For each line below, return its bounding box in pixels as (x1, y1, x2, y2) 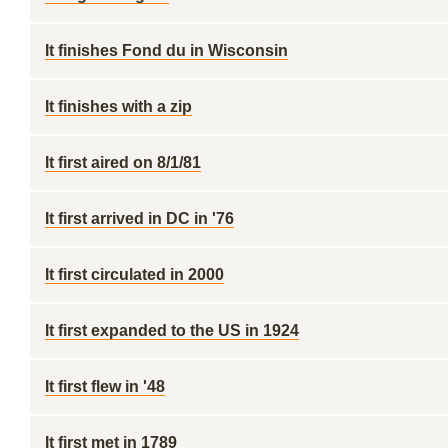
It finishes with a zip (45, 98, 192, 115)
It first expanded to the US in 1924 (45, 322, 299, 339)
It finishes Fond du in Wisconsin (45, 42, 288, 59)
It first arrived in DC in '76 (45, 210, 234, 227)
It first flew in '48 (45, 378, 165, 395)
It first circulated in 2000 (45, 266, 224, 283)
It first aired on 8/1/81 (45, 154, 201, 171)
